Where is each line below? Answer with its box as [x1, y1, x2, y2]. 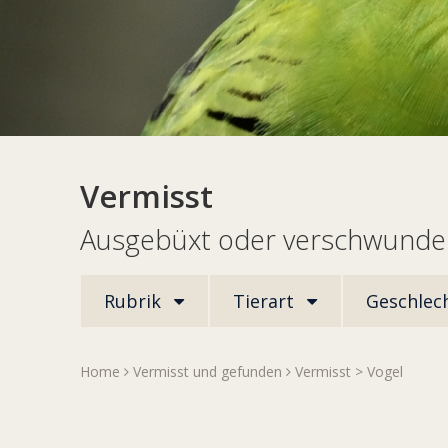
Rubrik [104, 289, 167, 314]
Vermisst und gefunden [129, 362, 286, 382]
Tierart [233, 289, 300, 314]
